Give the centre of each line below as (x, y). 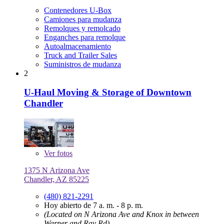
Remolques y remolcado (82, 28)
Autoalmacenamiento (77, 46)
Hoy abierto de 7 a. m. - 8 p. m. (93, 205)
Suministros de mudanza (82, 64)
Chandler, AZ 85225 (56, 179)
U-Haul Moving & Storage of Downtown (108, 92)
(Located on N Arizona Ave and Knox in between (121, 214)
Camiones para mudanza (83, 19)
